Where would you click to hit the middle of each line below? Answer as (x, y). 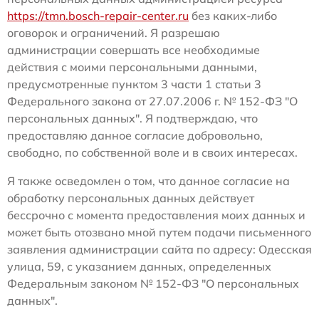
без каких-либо (233, 15)
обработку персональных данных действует (131, 198)
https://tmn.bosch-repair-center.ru (98, 15)
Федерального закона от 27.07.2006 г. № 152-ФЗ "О (152, 101)
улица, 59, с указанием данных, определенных (139, 266)
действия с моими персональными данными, (132, 67)
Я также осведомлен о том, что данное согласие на (148, 181)
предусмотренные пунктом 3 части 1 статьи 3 (134, 84)
